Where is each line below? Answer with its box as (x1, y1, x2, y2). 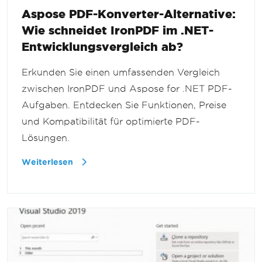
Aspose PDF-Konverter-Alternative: (22, 6, 236, 20)
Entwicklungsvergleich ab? (22, 39, 183, 53)
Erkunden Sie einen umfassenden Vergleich (22, 67, 220, 77)
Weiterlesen (22, 157, 75, 167)
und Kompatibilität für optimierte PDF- (22, 116, 200, 126)
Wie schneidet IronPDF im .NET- (22, 23, 213, 37)
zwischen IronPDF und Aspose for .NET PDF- (22, 83, 232, 94)
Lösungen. (22, 132, 70, 143)
